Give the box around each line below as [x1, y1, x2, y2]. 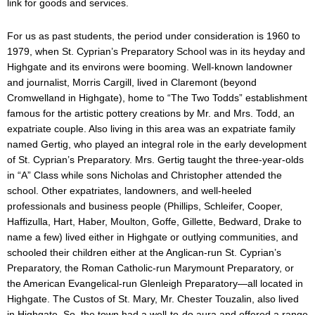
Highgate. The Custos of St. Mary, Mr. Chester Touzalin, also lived [7, 292, 299, 304]
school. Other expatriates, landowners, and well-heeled [7, 184, 252, 196]
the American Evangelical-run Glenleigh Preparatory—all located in [7, 277, 303, 289]
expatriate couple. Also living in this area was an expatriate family [7, 122, 295, 134]
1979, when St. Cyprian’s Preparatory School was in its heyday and [7, 45, 305, 57]
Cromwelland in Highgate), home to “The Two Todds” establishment [7, 91, 307, 103]
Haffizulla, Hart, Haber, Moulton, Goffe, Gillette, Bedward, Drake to [7, 215, 302, 227]
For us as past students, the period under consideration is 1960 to [7, 30, 300, 41]
